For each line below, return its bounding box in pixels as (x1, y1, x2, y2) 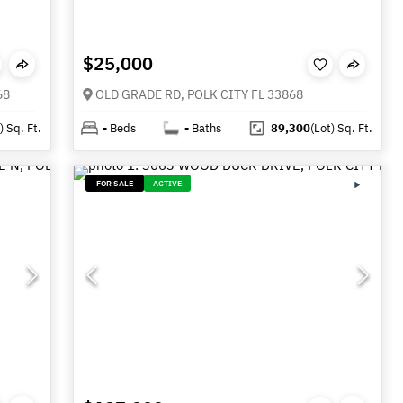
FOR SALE (96, 177, 134, 188)
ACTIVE (153, 177, 183, 188)
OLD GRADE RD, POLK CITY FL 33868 (95, 85, 304, 103)
